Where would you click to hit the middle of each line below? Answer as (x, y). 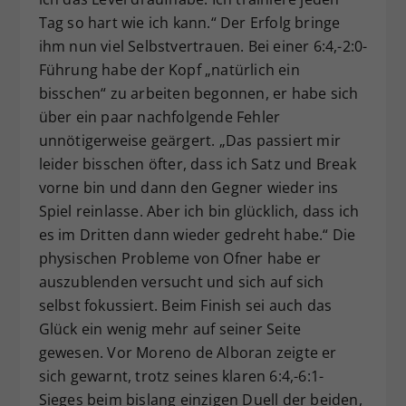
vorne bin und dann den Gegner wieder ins (188, 188)
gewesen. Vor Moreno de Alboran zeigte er (188, 353)
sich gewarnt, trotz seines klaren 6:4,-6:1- (181, 377)
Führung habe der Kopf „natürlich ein (169, 70)
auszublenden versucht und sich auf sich (181, 282)
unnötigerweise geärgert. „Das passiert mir (189, 141)
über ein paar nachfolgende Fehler (159, 117)
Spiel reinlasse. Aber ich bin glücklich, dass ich (199, 212)
